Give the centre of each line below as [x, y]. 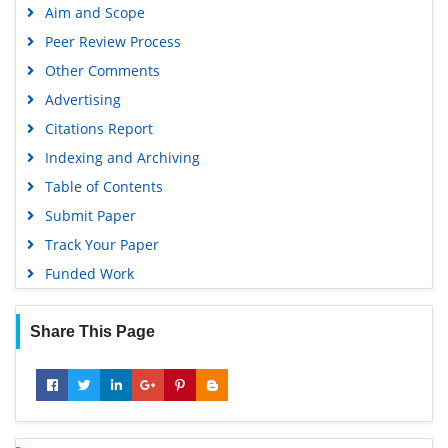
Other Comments [102, 70]
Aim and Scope [94, 12]
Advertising [82, 99]
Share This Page [92, 331]
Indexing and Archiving [122, 157]
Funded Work [89, 273]
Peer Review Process [112, 41]
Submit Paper [90, 215]
